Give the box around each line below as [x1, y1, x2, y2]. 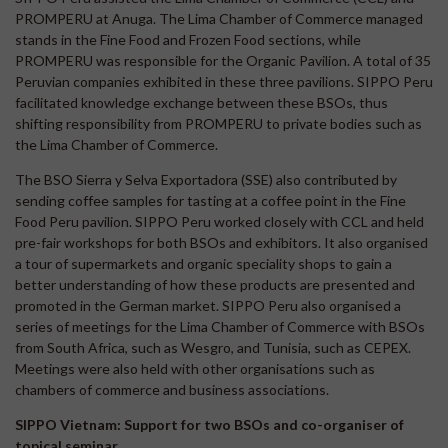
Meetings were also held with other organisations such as [15, 359, 375, 377]
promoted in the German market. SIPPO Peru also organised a [15, 296, 401, 314]
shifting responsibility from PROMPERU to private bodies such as [15, 114, 422, 132]
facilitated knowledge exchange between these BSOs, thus [15, 93, 388, 111]
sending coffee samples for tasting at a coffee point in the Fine [15, 191, 406, 209]
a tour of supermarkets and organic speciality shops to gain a [15, 254, 392, 272]
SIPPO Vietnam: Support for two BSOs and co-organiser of [15, 415, 404, 433]
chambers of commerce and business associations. [15, 380, 329, 398]
